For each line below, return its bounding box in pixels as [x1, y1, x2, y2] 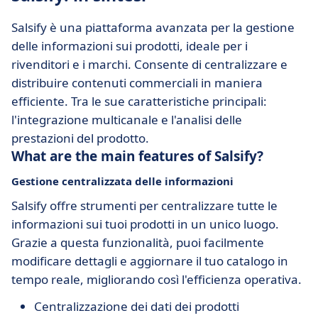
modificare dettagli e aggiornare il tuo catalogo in [11, 253, 288, 269]
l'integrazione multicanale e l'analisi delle [11, 111, 242, 128]
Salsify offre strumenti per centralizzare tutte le [11, 197, 278, 214]
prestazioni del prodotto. [11, 130, 149, 146]
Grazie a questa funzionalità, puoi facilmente [11, 234, 264, 251]
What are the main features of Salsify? [11, 147, 263, 165]
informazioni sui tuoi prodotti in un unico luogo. [11, 216, 279, 232]
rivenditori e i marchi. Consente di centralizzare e [11, 56, 287, 72]
